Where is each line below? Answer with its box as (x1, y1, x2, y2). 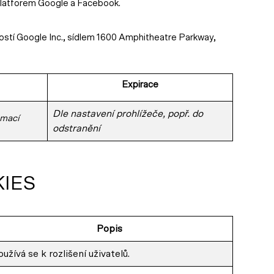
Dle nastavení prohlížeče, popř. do (53, 109, 203, 119)
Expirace (122, 80, 158, 89)
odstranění (53, 124, 100, 133)
